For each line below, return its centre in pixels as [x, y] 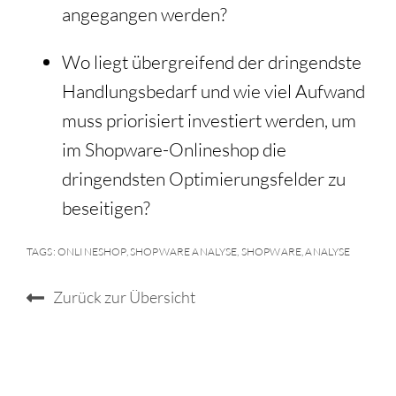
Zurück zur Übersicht [124, 297]
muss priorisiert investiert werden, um [209, 121]
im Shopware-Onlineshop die [174, 150]
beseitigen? [106, 208]
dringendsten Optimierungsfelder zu [204, 179]
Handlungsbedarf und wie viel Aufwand [213, 91]
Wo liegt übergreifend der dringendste [212, 62]
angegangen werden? [145, 15]
